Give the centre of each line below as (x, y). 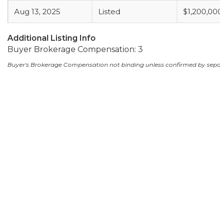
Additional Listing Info (52, 38)
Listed (109, 12)
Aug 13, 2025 (37, 12)
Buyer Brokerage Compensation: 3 (75, 49)
